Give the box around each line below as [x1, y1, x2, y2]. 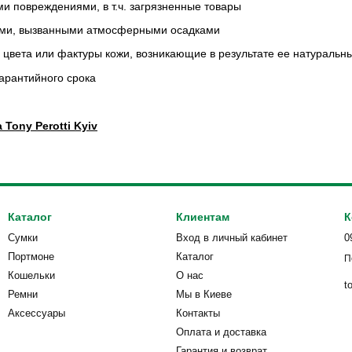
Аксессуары [8, 307, 65, 319]
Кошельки [8, 269, 55, 281]
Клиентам [176, 211, 229, 223]
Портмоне [8, 251, 54, 262]
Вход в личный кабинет [176, 232, 288, 244]
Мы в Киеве [176, 288, 232, 300]
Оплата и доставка [176, 326, 266, 338]
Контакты [176, 307, 220, 319]
